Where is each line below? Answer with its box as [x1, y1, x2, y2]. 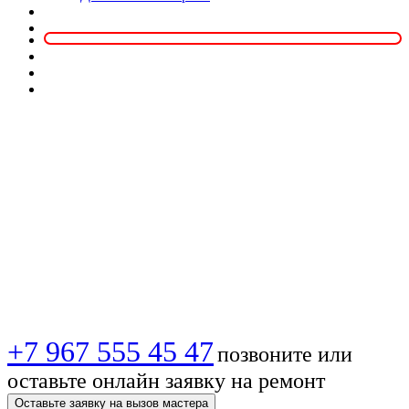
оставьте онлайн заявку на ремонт [7, 368, 325, 393]
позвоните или [217, 341, 352, 366]
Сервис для [7, 116, 234, 165]
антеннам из [7, 216, 253, 266]
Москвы [7, 267, 172, 316]
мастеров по [7, 166, 247, 215]
